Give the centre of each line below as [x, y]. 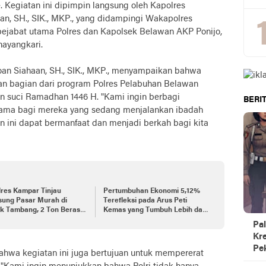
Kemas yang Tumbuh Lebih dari [155, 210]
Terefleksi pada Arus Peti [145, 201]
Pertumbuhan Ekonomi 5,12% [151, 191]
